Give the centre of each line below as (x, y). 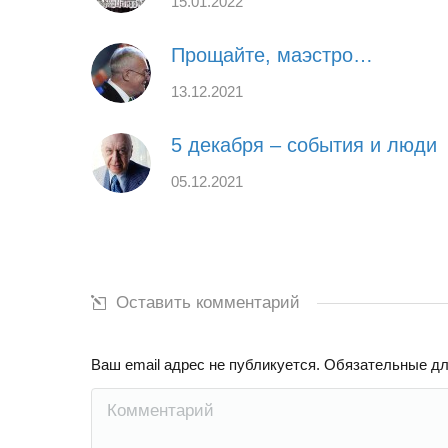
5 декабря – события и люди (304, 144)
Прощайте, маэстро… (272, 54)
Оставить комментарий (208, 302)
